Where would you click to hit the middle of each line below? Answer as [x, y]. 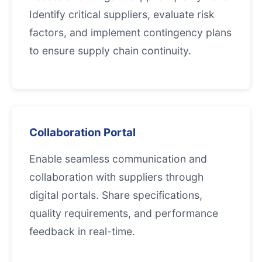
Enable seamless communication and [118, 159]
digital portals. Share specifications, [116, 195]
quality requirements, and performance [124, 213]
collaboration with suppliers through [116, 177]
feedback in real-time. [82, 231]
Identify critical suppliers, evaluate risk [122, 14]
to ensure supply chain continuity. [110, 51]
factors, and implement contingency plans [130, 32]
